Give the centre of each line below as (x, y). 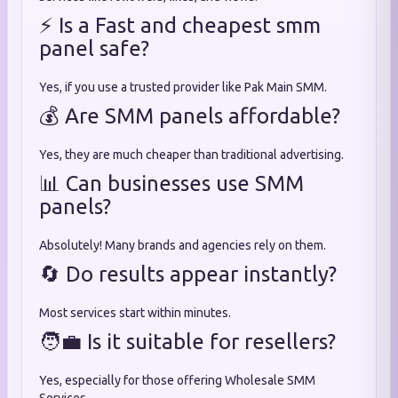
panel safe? (94, 48)
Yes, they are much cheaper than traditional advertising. (191, 155)
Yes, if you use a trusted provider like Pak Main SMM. (183, 87)
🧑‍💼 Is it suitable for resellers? (187, 342)
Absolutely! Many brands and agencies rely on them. (183, 245)
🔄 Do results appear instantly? (188, 274)
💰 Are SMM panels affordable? (190, 116)
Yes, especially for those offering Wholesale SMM (177, 380)
